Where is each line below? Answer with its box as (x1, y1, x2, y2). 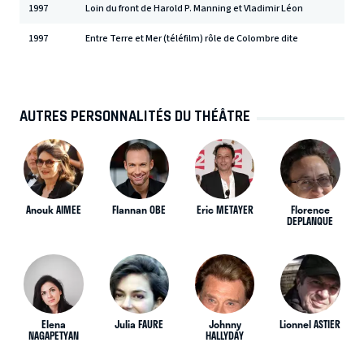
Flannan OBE (112, 201, 167, 217)
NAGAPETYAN (28, 327, 79, 343)
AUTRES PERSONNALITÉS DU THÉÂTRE (19, 106, 250, 125)
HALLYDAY (206, 327, 245, 343)
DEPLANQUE (287, 213, 334, 228)
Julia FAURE (115, 316, 164, 331)
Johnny (208, 316, 241, 331)
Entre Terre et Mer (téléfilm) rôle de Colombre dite (85, 31, 299, 45)
